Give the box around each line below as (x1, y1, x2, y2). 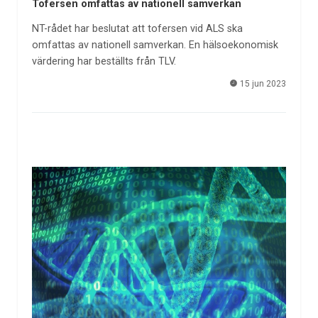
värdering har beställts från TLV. (31, 55, 176, 67)
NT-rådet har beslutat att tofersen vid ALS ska (31, 22, 243, 35)
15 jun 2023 (238, 79, 287, 89)
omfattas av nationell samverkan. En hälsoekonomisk (31, 38, 278, 51)
